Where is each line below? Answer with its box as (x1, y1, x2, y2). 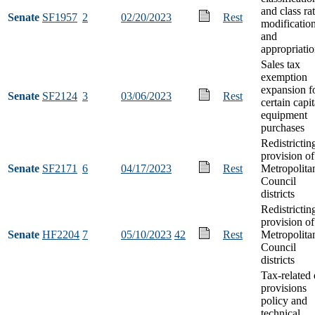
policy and (261, 294, 307, 307)
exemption (261, 70, 307, 83)
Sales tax (261, 58, 300, 70)
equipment (261, 108, 307, 121)
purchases (261, 121, 304, 134)
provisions (261, 281, 307, 294)
